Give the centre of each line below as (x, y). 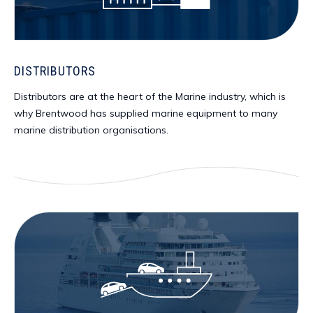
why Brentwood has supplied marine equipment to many (146, 113)
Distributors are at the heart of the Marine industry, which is (150, 96)
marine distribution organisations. (94, 130)
